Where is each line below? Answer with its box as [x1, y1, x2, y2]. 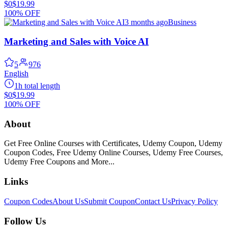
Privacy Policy [171, 196, 218, 206]
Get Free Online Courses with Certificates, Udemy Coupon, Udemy [4, 139, 222, 148]
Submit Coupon [84, 196, 135, 206]
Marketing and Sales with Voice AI [4, 36, 149, 47]
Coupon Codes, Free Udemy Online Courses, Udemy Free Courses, [4, 148, 223, 157]
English [4, 69, 28, 78]
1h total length [14, 81, 60, 90]
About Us [52, 196, 84, 206]
